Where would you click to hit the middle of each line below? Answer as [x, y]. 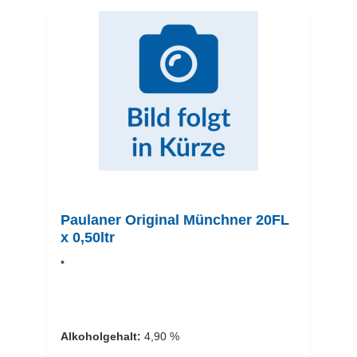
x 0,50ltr [88, 238]
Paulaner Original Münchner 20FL [175, 220]
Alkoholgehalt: [102, 337]
